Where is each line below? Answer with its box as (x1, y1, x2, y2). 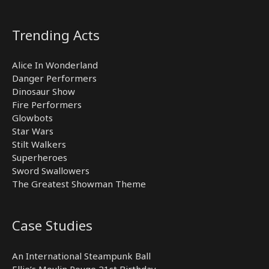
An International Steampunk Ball (12, 249, 151, 262)
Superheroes (12, 151, 67, 164)
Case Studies (12, 216, 92, 235)
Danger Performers (12, 72, 97, 85)
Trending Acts (12, 25, 100, 44)
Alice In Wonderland (12, 59, 98, 71)
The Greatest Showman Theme (12, 178, 146, 190)
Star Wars (12, 125, 53, 138)
